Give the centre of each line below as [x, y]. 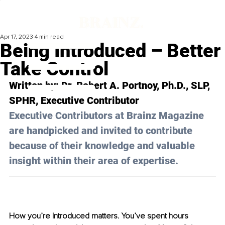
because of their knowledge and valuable [103, 146]
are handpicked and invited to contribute [102, 131]
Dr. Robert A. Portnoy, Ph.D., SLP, [137, 86]
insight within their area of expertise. [94, 161]
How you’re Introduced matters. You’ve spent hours [100, 216]
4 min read [49, 37]
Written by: [35, 86]
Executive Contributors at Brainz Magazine [108, 116]
